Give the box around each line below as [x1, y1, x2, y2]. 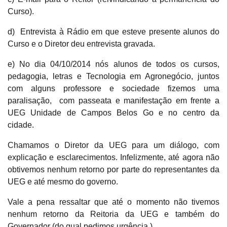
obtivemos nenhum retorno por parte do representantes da [8, 165, 219, 174]
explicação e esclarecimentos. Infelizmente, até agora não [8, 153, 219, 162]
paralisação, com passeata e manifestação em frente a [8, 96, 219, 105]
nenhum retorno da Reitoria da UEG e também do [8, 209, 219, 218]
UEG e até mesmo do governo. [8, 177, 118, 186]
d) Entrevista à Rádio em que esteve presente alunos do [8, 27, 219, 36]
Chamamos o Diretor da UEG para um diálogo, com [8, 140, 219, 149]
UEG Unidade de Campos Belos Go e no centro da [8, 108, 219, 117]
